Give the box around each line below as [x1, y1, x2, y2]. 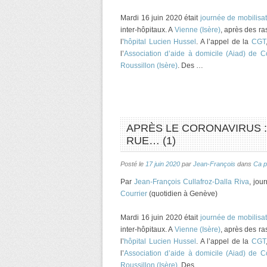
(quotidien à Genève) [147, 190, 218, 198]
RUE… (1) [126, 135, 176, 147]
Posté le [120, 160, 145, 167]
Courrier [120, 190, 147, 198]
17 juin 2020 [145, 160, 180, 167]
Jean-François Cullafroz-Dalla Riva [133, 178, 249, 186]
